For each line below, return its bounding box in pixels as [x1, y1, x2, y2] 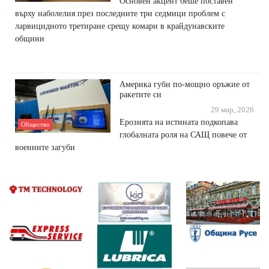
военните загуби [15, 142, 75, 153]
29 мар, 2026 [207, 106, 254, 115]
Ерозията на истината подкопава [119, 117, 238, 127]
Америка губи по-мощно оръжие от [119, 79, 250, 89]
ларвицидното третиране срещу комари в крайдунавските [15, 21, 225, 31]
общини [15, 34, 44, 44]
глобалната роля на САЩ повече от [119, 130, 247, 140]
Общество [21, 121, 50, 128]
